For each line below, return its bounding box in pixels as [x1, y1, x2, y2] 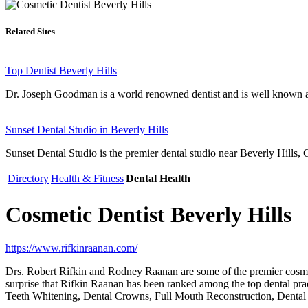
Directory [8, 173, 49, 185]
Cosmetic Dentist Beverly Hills [5, 201, 291, 227]
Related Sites [5, 26, 55, 37]
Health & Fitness [51, 173, 124, 185]
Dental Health [126, 173, 190, 185]
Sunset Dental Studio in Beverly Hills [5, 124, 168, 136]
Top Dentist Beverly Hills [5, 65, 117, 77]
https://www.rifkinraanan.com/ [5, 242, 137, 254]
